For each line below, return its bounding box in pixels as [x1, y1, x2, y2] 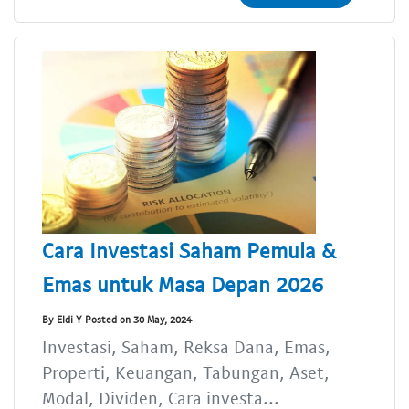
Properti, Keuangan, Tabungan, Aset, [42, 362, 330, 383]
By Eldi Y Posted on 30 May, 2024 [42, 312, 192, 325]
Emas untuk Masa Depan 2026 [42, 271, 323, 298]
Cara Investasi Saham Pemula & [42, 237, 336, 264]
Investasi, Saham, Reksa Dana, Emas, [42, 336, 330, 358]
